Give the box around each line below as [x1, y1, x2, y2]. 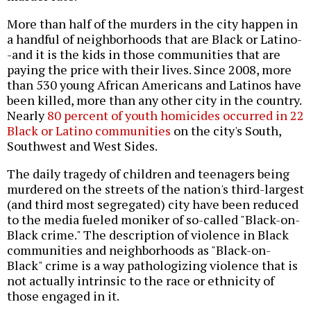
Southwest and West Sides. [7, 137, 158, 155]
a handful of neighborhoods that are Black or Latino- [7, 31, 302, 48]
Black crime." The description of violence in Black [7, 226, 289, 244]
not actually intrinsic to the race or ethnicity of [7, 272, 274, 289]
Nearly [7, 107, 47, 124]
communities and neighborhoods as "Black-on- [7, 242, 271, 259]
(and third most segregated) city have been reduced [7, 196, 299, 213]
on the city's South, [171, 122, 281, 140]
